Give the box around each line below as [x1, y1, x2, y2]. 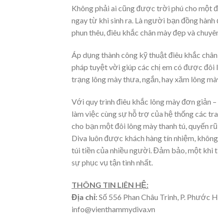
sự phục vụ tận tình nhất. [72, 157, 153, 167]
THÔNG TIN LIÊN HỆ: [72, 180, 148, 189]
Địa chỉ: [72, 192, 97, 201]
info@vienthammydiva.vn [72, 204, 155, 214]
